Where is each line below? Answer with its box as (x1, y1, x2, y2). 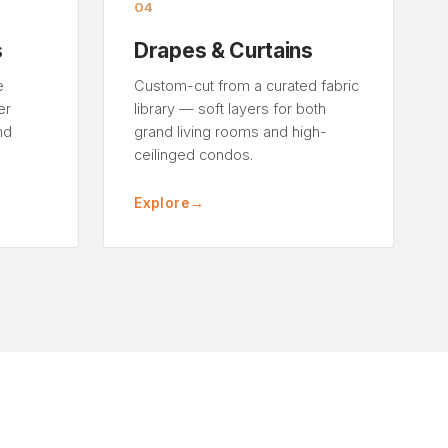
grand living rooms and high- (134, 122, 328, 140)
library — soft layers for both (134, 99, 327, 117)
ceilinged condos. (134, 145, 254, 163)
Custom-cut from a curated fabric (134, 76, 360, 94)
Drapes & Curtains (134, 37, 313, 63)
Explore (134, 194, 190, 211)
